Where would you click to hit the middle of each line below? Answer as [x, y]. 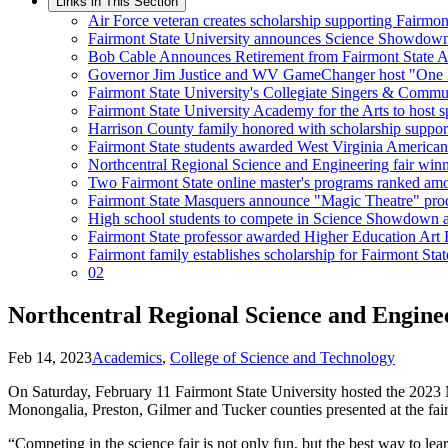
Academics [127, 357]
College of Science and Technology [282, 357]
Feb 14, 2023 [50, 357]
